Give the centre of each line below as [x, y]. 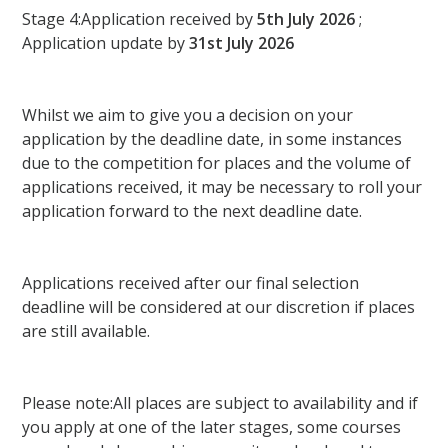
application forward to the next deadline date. [192, 211]
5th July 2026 [306, 19]
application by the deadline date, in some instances [212, 139]
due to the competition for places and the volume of [217, 163]
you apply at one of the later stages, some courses [212, 427]
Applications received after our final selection [191, 283]
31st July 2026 [242, 43]
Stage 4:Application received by [140, 19]
